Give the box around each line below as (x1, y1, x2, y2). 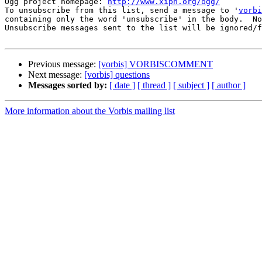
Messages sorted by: (28, 80, 107, 91)
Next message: (28, 70, 84, 80)
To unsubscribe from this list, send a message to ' (5, 6, 239, 15)
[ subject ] (173, 80, 209, 91)
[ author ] (212, 80, 246, 91)
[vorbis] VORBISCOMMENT (98, 59, 213, 70)
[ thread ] (137, 80, 171, 91)
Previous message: (28, 59, 98, 70)
